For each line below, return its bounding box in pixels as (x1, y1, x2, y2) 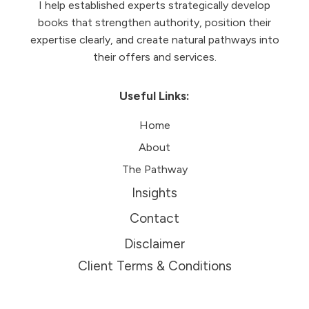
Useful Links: (119, 89, 190, 103)
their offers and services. (92, 50, 217, 63)
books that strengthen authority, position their (38, 16, 271, 29)
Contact (130, 210, 179, 226)
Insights (132, 185, 177, 201)
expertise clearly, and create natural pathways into (30, 33, 279, 46)
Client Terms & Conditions (77, 258, 232, 274)
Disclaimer (124, 236, 185, 252)
